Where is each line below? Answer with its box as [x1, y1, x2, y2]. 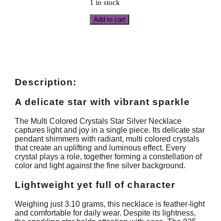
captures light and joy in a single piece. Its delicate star [15, 126, 205, 135]
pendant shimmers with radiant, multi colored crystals [15, 135, 199, 144]
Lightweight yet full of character [15, 179, 176, 190]
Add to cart [94, 16, 125, 24]
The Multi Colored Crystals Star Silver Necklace [15, 117, 182, 126]
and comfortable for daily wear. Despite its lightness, [15, 208, 196, 217]
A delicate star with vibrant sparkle [15, 97, 190, 108]
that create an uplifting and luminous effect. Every [15, 144, 186, 152]
